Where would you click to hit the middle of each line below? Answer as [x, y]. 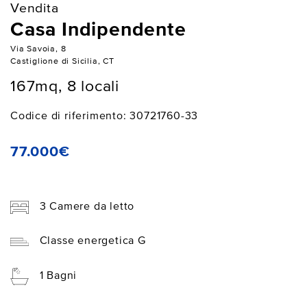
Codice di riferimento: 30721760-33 [105, 116]
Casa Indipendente [98, 30]
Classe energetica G [93, 242]
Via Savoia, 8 [38, 49]
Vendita [35, 8]
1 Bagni [58, 276]
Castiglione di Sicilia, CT [62, 61]
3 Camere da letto [87, 207]
